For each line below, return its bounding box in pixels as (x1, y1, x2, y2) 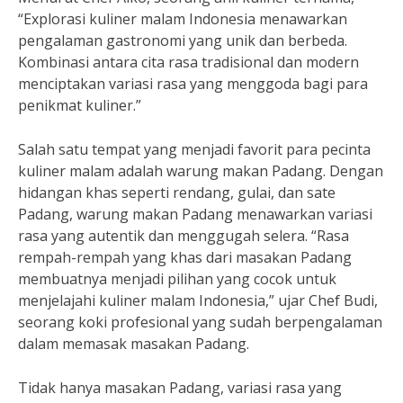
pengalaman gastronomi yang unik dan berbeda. (18, 31, 347, 50)
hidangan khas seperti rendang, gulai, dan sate (18, 183, 336, 202)
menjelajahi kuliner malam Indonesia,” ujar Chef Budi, (18, 291, 378, 310)
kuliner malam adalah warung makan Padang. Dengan (18, 161, 383, 181)
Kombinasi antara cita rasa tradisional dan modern (18, 52, 359, 72)
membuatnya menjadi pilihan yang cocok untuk (18, 269, 336, 289)
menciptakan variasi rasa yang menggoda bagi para (18, 74, 368, 94)
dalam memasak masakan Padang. (18, 334, 249, 354)
